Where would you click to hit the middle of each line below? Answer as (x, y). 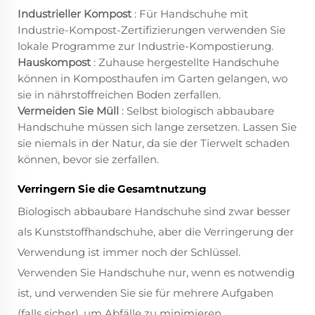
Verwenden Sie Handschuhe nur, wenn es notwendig (156, 273)
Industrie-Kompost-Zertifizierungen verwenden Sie (152, 30)
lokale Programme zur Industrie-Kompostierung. (146, 46)
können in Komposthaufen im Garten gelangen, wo (153, 79)
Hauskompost (56, 63)
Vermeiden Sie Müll (70, 111)
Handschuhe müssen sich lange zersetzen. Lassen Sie (157, 127)
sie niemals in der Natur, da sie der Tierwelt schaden (154, 143)
